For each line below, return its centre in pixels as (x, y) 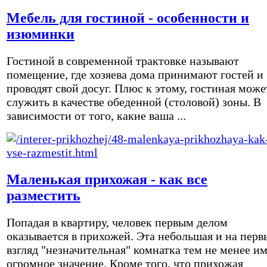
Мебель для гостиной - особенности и (128, 18)
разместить (44, 195)
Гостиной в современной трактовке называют (123, 60)
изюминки (41, 34)
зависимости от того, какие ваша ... (96, 115)
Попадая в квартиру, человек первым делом (117, 222)
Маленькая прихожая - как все (107, 179)
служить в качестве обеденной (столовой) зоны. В (134, 102)
